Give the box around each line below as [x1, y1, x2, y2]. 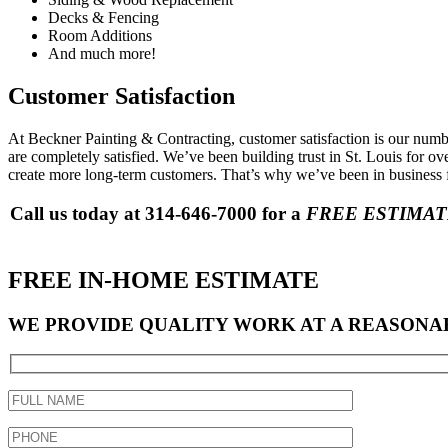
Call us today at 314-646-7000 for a [10, 202, 306, 224]
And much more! [48, 45, 156, 63]
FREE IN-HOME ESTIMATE [8, 266, 319, 293]
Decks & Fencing [48, 9, 159, 27]
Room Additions [48, 27, 152, 45]
